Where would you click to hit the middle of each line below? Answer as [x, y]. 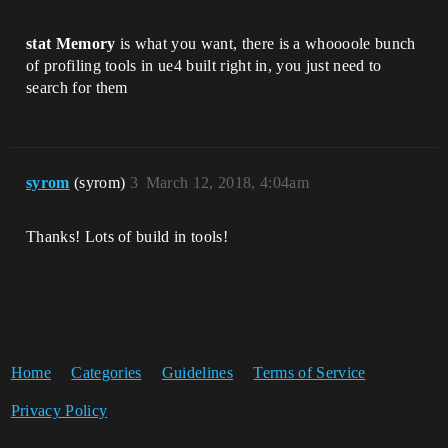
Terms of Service [309, 372]
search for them [77, 87]
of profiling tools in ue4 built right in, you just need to [204, 65]
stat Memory [71, 43]
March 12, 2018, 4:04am [227, 182]
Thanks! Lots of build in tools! [127, 236]
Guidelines [197, 372]
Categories [106, 372]
